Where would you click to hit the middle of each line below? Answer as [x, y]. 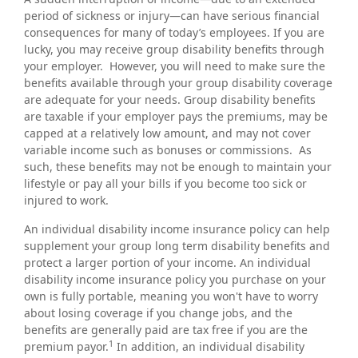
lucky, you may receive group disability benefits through [174, 49]
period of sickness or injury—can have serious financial [172, 16]
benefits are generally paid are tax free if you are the [166, 330]
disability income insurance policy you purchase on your [175, 279]
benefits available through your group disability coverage [178, 83]
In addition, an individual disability [209, 346]
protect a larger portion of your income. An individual [167, 263]
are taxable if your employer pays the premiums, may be [176, 116]
